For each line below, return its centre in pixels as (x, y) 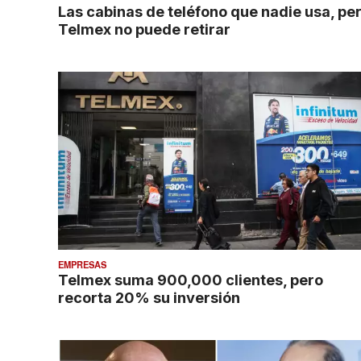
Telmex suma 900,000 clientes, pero (191, 280)
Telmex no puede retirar (144, 29)
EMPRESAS (82, 265)
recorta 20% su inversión (149, 298)
